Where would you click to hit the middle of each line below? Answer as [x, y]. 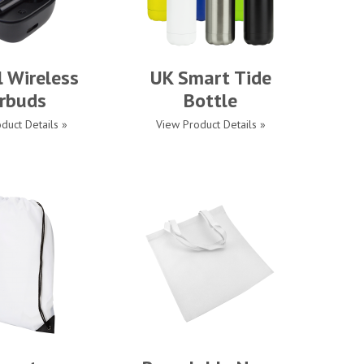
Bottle [210, 100]
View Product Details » [210, 124]
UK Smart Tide [210, 78]
